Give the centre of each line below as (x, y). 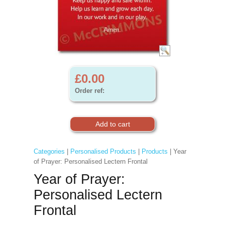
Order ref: (90, 91)
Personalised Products (103, 151)
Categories (49, 151)
